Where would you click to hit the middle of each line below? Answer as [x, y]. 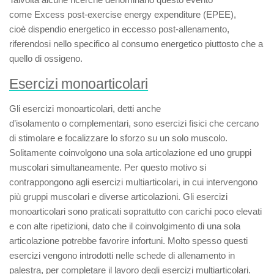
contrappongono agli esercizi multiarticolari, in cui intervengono [133, 182]
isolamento [38, 123]
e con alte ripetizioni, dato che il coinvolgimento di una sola [125, 226]
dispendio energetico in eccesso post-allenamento [128, 29]
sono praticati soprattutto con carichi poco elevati [164, 211]
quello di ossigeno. [46, 58]
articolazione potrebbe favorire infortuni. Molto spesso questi [128, 241]
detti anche [138, 109]
